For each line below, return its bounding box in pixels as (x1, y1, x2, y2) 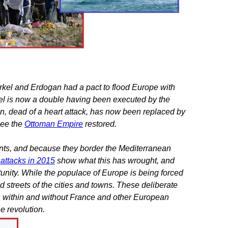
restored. (83, 120, 117, 129)
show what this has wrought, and (55, 156, 175, 165)
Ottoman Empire (24, 120, 83, 129)
